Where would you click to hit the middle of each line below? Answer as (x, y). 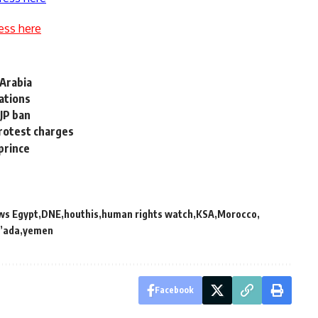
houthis (81, 214)
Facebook (174, 290)
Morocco (237, 214)
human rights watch (147, 214)
